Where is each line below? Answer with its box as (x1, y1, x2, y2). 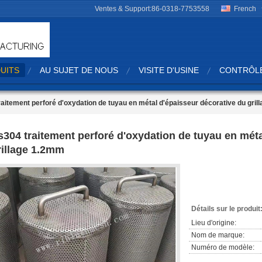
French (234, 5, 256, 13)
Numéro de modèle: (191, 243, 254, 251)
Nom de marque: (191, 231, 244, 239)
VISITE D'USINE (139, 65, 199, 75)
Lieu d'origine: (191, 219, 236, 227)
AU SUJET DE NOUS (40, 65, 118, 75)
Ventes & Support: (95, 5, 151, 13)
